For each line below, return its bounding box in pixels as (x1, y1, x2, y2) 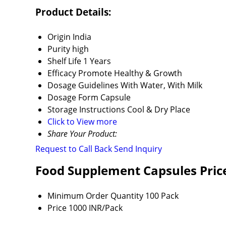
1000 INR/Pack (69, 202, 123, 214)
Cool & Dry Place (127, 103, 190, 115)
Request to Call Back (35, 143, 112, 154)
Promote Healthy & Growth (78, 67, 182, 79)
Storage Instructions (47, 103, 125, 115)
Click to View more (47, 116, 117, 127)
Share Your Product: (47, 128, 117, 139)
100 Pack (145, 190, 179, 202)
